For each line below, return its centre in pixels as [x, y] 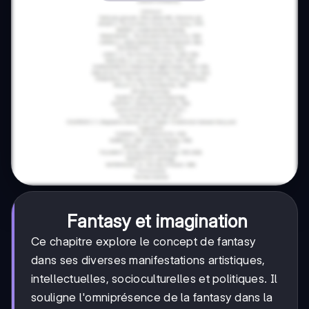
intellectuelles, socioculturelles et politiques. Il [154, 279]
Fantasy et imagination [157, 221]
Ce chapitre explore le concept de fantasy [144, 242]
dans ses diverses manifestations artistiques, [148, 260]
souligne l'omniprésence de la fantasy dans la [152, 298]
